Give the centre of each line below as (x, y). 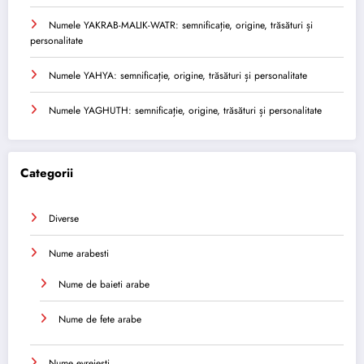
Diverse (64, 218)
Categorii (47, 173)
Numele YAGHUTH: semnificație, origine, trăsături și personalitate (185, 110)
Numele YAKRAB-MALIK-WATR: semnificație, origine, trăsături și (181, 25)
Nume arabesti (79, 253)
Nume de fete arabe (100, 319)
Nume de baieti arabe (104, 284)
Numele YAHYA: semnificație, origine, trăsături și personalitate (178, 76)
